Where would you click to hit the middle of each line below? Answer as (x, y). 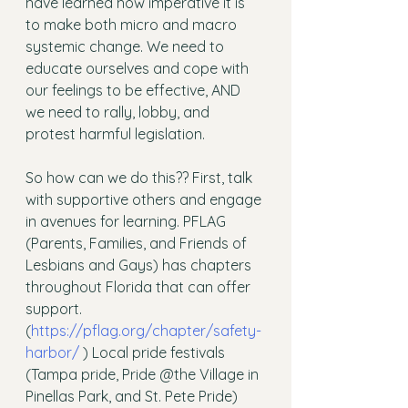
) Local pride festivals (154, 353)
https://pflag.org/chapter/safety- (146, 331)
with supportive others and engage (145, 200)
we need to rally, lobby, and (119, 112)
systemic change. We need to (127, 47)
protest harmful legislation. (117, 134)
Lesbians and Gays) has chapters (140, 265)
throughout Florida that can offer (140, 287)
